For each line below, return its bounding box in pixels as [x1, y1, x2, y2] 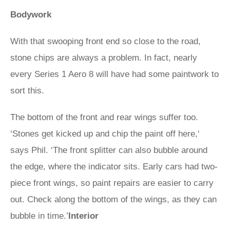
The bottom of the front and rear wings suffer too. [10, 112, 198, 122]
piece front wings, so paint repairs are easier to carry [10, 178, 214, 188]
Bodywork [10, 10, 51, 20]
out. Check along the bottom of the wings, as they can [10, 195, 217, 204]
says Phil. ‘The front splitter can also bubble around [10, 145, 207, 155]
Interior [68, 211, 99, 221]
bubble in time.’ [10, 211, 68, 221]
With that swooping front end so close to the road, [10, 36, 201, 46]
